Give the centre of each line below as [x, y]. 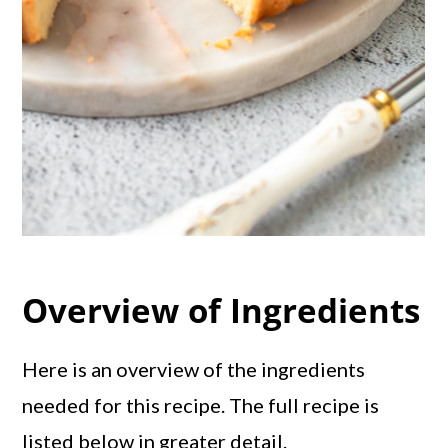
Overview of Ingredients [221, 311]
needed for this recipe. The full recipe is [201, 405]
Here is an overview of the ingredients [194, 369]
